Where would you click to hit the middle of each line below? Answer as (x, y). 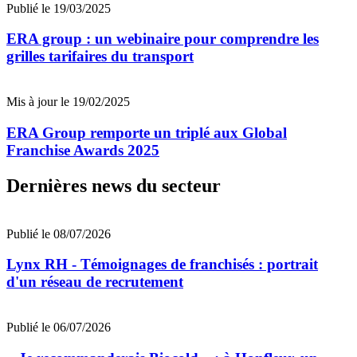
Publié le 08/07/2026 (59, 233)
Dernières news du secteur (114, 185)
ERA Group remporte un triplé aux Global (147, 132)
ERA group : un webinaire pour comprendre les (163, 39)
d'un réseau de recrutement (95, 282)
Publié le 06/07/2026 (59, 328)
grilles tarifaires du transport (100, 57)
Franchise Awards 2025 (83, 150)
